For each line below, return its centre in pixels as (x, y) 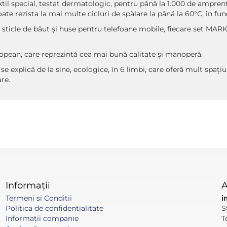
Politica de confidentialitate (54, 208)
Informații (28, 185)
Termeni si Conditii (39, 198)
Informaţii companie (42, 218)
